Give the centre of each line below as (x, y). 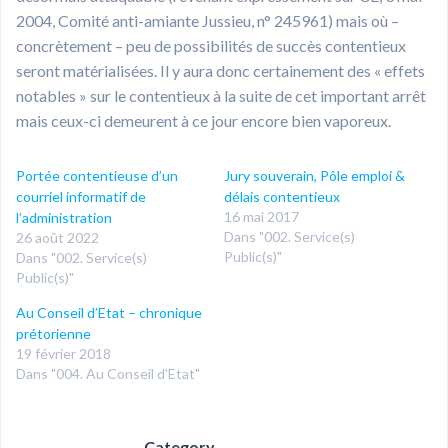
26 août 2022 (57, 237)
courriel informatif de (81, 196)
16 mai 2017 (261, 216)
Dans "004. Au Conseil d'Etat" (108, 373)
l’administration (64, 217)
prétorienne (53, 333)
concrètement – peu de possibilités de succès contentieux (211, 45)
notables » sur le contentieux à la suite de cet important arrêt (221, 95)
